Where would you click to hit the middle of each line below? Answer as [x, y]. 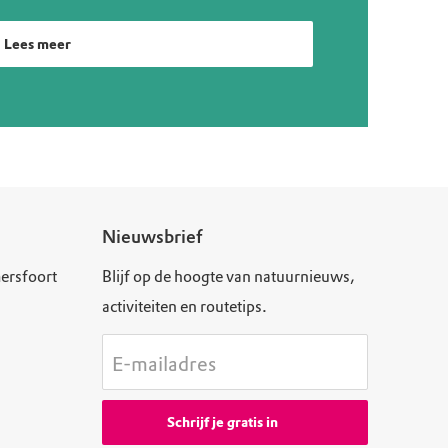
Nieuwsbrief [152, 237]
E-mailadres [164, 364]
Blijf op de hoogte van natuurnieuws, [228, 277]
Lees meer [38, 45]
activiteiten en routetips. [184, 307]
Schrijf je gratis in [222, 423]
